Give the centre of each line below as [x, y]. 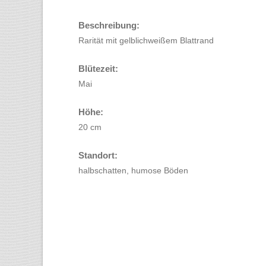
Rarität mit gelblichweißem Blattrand [146, 40]
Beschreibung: [109, 25]
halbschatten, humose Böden [133, 170]
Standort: [98, 155]
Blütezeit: [98, 69]
